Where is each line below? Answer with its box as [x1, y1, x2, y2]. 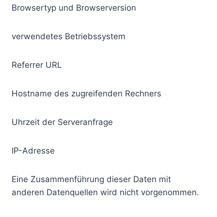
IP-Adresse [12, 146, 55, 155]
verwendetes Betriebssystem [12, 31, 125, 41]
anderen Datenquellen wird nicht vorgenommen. [12, 187, 199, 197]
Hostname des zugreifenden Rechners [12, 89, 161, 98]
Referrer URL [12, 60, 62, 70]
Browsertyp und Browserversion [12, 3, 136, 13]
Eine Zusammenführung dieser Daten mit [12, 174, 171, 184]
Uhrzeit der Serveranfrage [12, 117, 113, 127]
